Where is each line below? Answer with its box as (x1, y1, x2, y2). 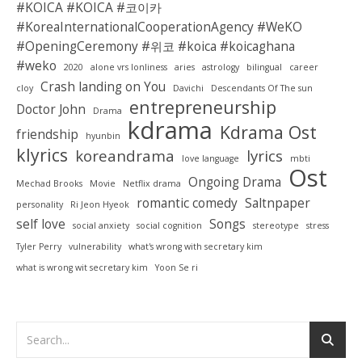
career (289, 61, 318, 73)
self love (16, 214, 65, 233)
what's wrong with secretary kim (128, 240, 263, 252)
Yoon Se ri (155, 261, 198, 273)
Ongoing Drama (188, 172, 281, 191)
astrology (202, 61, 239, 73)
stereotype (253, 219, 299, 231)
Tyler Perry (16, 240, 61, 252)
